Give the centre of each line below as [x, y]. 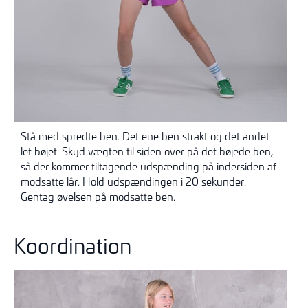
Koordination [73, 245]
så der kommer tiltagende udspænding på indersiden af [148, 167]
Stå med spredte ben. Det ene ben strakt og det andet [145, 136]
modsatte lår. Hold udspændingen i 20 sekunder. [133, 182]
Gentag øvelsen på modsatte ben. [98, 197]
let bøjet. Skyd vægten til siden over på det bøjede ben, [147, 152]
